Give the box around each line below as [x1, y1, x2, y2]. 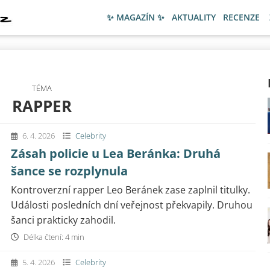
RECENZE [223, 11, 260, 23]
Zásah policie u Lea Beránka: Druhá [11, 145, 221, 162]
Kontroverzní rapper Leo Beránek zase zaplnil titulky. [11, 183, 250, 196]
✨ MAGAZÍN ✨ [107, 11, 165, 23]
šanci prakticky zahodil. [11, 213, 116, 227]
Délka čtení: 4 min [22, 231, 84, 242]
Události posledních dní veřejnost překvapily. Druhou [11, 198, 253, 212]
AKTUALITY [172, 11, 216, 23]
